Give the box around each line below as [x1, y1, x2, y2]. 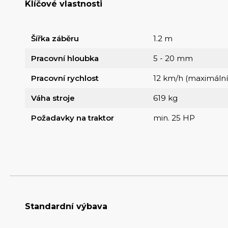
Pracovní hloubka [31, 53, 99, 64]
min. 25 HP [153, 113, 195, 123]
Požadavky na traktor [31, 113, 114, 123]
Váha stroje [31, 93, 75, 103]
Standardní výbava [24, 202, 107, 212]
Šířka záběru [31, 34, 79, 44]
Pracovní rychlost [31, 73, 99, 83]
